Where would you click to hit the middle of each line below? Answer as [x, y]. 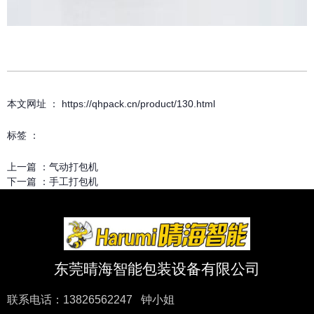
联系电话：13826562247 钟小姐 [94, 299]
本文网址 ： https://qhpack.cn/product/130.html [111, 103]
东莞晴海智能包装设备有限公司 [157, 268]
